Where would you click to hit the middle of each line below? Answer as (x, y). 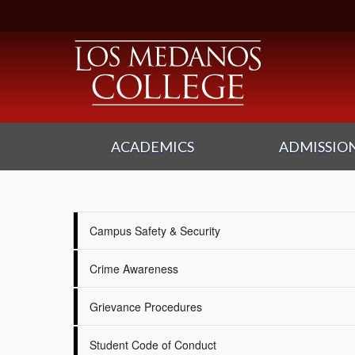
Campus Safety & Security (155, 231)
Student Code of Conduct (153, 345)
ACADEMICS (152, 147)
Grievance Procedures (146, 307)
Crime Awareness (134, 269)
